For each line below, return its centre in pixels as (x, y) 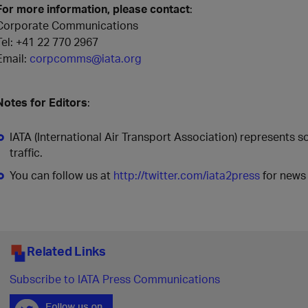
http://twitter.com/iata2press (187, 175)
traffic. (26, 152)
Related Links (66, 251)
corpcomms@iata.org (86, 58)
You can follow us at (62, 175)
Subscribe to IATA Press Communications (115, 279)
